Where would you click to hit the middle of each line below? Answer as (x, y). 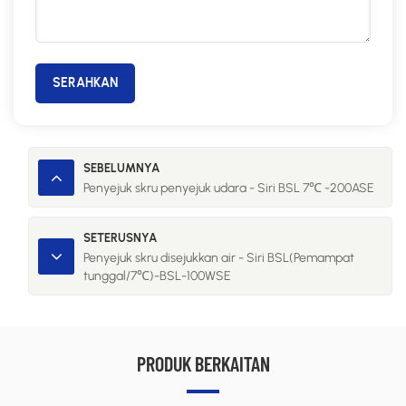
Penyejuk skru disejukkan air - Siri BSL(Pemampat (219, 258)
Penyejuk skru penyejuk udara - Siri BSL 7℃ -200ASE (229, 188)
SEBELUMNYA (121, 169)
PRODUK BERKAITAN (203, 364)
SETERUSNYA (120, 238)
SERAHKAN (86, 83)
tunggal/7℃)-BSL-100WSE (157, 276)
